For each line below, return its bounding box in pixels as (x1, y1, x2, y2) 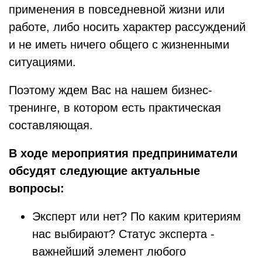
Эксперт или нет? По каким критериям (32, 210, 241, 223)
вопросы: (9, 182, 64, 195)
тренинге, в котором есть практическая (9, 101, 221, 114)
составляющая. (9, 119, 93, 132)
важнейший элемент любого (32, 245, 186, 258)
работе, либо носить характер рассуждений (9, 20, 246, 33)
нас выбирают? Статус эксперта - (32, 227, 215, 240)
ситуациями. (9, 56, 76, 68)
